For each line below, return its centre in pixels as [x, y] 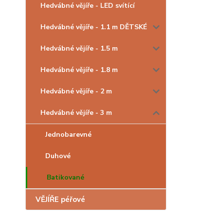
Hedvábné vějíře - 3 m [76, 113]
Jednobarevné [68, 135]
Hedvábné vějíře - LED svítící [88, 6]
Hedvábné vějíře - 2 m [76, 91]
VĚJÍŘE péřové [60, 200]
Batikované [65, 177]
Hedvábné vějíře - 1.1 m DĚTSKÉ [94, 27]
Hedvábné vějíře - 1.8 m [79, 70]
